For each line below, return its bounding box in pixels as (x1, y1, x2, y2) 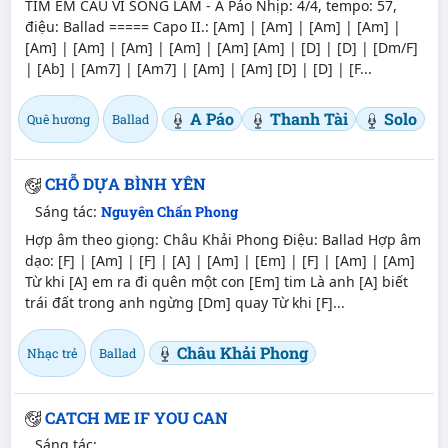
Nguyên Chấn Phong (101, 201, 238, 221)
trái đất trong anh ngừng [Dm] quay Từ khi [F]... (24, 292, 345, 312)
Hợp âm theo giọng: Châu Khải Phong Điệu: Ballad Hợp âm (24, 229, 421, 249)
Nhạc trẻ (26, 344, 77, 361)
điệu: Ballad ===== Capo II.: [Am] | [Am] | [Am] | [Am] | (24, 16, 401, 36)
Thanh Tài (269, 107, 348, 129)
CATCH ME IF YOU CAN (44, 406, 228, 428)
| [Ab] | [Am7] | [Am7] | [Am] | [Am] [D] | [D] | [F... (24, 58, 372, 78)
